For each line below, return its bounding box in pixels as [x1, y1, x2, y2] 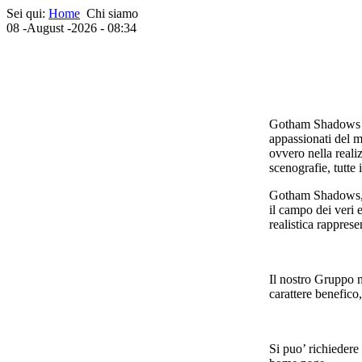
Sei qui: [6, 6, 48, 20]
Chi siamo [86, 6, 138, 20]
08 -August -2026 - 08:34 [6, 21, 137, 35]
